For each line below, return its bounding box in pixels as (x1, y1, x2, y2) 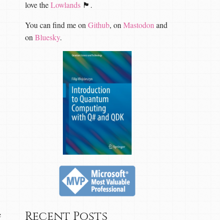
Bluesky (34, 32, 60, 42)
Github (87, 20, 110, 30)
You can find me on (25, 20, 88, 30)
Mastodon (123, 20, 154, 30)
